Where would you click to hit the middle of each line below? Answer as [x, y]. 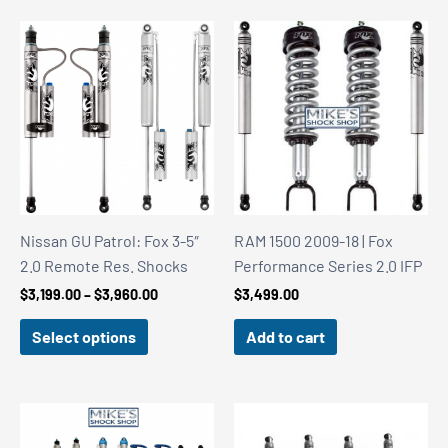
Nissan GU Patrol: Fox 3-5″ [109, 240]
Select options [84, 336]
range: [178, 311]
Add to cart [285, 336]
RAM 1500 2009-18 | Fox [313, 240]
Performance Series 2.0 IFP [328, 265]
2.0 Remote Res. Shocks [104, 265]
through [182, 347]
